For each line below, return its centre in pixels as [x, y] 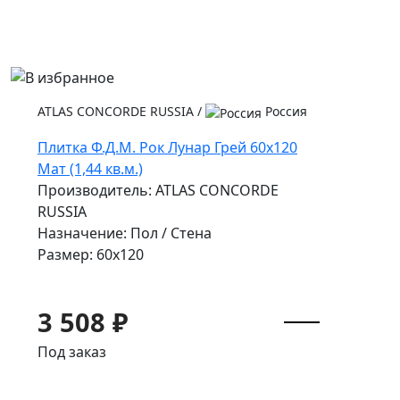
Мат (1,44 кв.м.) [90, 169]
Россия [284, 112]
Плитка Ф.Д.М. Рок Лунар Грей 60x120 [167, 147]
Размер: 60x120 [91, 254]
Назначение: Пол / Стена [125, 233]
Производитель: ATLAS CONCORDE [158, 190]
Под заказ [72, 352]
